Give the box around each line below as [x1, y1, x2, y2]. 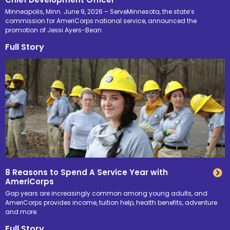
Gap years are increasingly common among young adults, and [5, 188, 207, 198]
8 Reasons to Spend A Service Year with [5, 166, 168, 178]
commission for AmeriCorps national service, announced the [5, 16, 197, 26]
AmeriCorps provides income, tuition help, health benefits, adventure [5, 198, 217, 207]
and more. [5, 207, 38, 216]
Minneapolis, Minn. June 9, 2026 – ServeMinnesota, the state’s [5, 7, 195, 16]
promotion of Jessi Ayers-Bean [5, 26, 102, 35]
